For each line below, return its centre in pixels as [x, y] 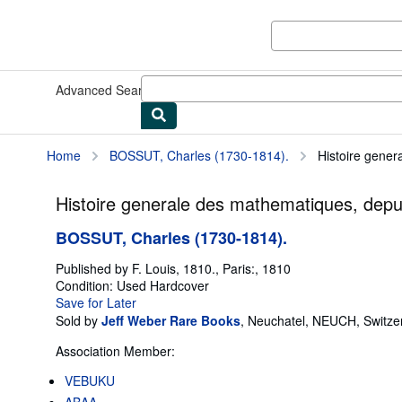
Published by [94, 268]
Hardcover [179, 285]
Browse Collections [210, 90]
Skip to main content [62, 13]
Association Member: [115, 350]
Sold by [77, 320]
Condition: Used [101, 285]
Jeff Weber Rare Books [171, 320]
